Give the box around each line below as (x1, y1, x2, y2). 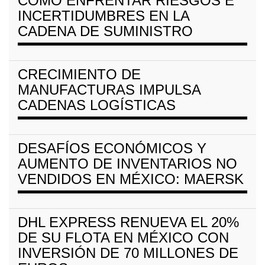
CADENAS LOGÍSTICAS (18, 96, 176, 113)
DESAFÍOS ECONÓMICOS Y (18, 140, 206, 156)
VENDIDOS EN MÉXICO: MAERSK (18, 170, 244, 187)
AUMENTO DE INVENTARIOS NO (18, 155, 237, 172)
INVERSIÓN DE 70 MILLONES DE (18, 244, 238, 261)
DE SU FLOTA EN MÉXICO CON (18, 229, 229, 245)
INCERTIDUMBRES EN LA (18, 7, 189, 24)
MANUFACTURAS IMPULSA (18, 81, 201, 98)
